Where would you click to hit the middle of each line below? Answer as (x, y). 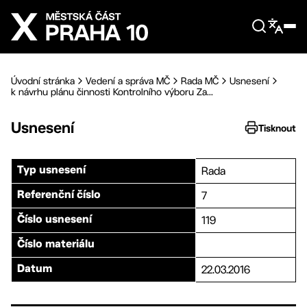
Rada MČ (200, 81)
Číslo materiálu (56, 245)
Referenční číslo (59, 195)
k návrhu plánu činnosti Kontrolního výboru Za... (112, 92)
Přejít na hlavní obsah (77, 11)
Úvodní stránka (43, 81)
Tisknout (277, 128)
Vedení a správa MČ (128, 81)
